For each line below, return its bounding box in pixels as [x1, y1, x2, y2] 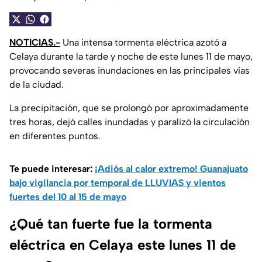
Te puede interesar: [9, 163, 95, 175]
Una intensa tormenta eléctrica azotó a [60, 37, 226, 49]
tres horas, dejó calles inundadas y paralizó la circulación [9, 116, 250, 128]
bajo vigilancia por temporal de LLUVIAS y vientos [9, 177, 226, 189]
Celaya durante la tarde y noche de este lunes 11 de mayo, [9, 51, 253, 63]
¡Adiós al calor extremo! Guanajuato [95, 163, 248, 175]
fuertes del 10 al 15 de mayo [9, 191, 126, 203]
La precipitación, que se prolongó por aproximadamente [9, 102, 249, 114]
